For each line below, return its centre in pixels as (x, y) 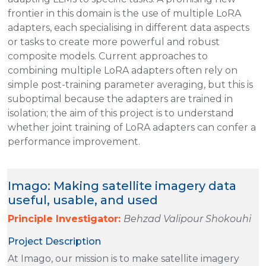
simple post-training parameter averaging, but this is (130, 84)
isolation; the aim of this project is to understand (121, 113)
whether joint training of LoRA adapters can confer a (132, 127)
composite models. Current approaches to (108, 56)
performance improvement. (74, 141)
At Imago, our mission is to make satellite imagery (123, 258)
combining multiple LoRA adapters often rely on (123, 70)
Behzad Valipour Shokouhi (187, 218)
